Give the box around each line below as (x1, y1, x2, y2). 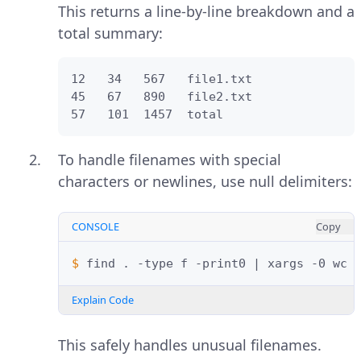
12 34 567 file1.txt (71, 71, 252, 86)
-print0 (195, 255, 246, 271)
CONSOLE (72, 218, 119, 234)
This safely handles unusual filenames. (58, 334, 322, 355)
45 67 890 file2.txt (71, 89, 252, 104)
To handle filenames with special (58, 149, 281, 169)
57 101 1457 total (71, 106, 223, 122)
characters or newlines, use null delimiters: (58, 171, 352, 191)
